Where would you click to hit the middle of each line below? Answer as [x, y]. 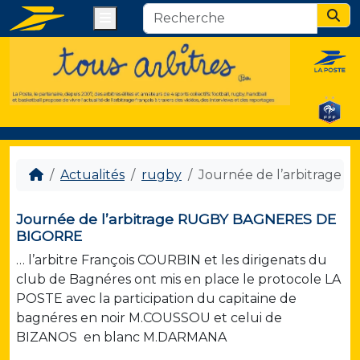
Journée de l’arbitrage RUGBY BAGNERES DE [176, 219]
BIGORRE [49, 236]
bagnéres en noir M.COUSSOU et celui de [149, 318]
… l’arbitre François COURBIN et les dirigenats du [172, 260]
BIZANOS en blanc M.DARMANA [121, 337]
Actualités [92, 175]
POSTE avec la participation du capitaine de [156, 299]
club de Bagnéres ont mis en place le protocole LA [178, 280]
